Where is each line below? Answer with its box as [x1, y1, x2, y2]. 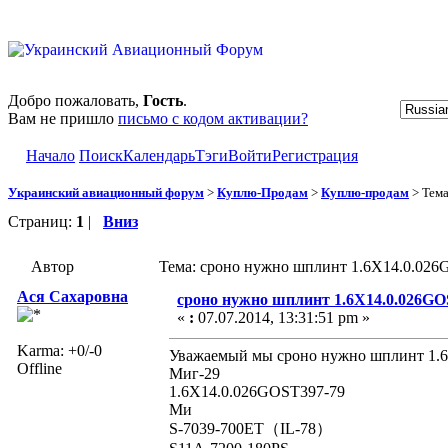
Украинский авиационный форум [8, 184, 204, 200]
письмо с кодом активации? [118, 110, 308, 127]
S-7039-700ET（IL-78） [169, 419, 332, 437]
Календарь [123, 147, 195, 164]
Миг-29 [169, 364, 220, 382]
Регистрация [272, 147, 358, 164]
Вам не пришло [8, 110, 118, 127]
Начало [26, 147, 75, 164]
